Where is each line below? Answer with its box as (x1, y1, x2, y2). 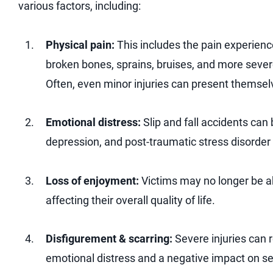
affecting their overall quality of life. (46, 193, 215, 207)
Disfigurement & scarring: (46, 232, 172, 246)
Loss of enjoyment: (46, 174, 139, 187)
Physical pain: (46, 38, 115, 51)
